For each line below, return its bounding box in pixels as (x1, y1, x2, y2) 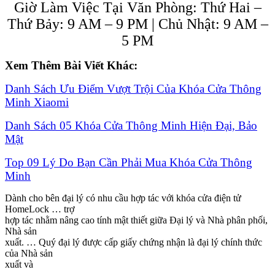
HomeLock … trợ (5, 204, 74, 215)
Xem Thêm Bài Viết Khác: (5, 59, 137, 72)
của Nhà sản (5, 248, 53, 259)
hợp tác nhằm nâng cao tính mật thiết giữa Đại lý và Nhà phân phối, (5, 215, 268, 226)
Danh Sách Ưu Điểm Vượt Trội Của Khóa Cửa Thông (5, 82, 261, 96)
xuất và (5, 259, 33, 270)
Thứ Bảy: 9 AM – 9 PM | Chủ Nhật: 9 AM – (7, 16, 268, 33)
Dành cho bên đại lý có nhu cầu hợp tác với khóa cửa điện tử (5, 193, 241, 204)
